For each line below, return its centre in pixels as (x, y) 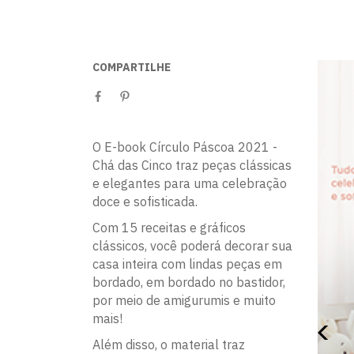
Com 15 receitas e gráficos (169, 228)
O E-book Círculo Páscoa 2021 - (185, 147)
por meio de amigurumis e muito (184, 300)
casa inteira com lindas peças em (187, 264)
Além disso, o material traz (169, 345)
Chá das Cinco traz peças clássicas (192, 165)
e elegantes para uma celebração (190, 183)
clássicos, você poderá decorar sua (192, 246)
